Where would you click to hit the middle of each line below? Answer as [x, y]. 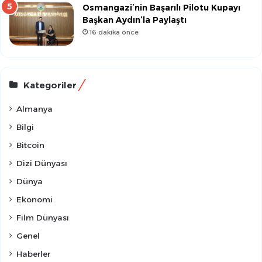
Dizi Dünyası [42, 163]
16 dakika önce [114, 32]
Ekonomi [35, 200]
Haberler [33, 254]
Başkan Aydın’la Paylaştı [135, 20]
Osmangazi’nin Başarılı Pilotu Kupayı [161, 8]
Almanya [35, 109]
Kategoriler [50, 85]
